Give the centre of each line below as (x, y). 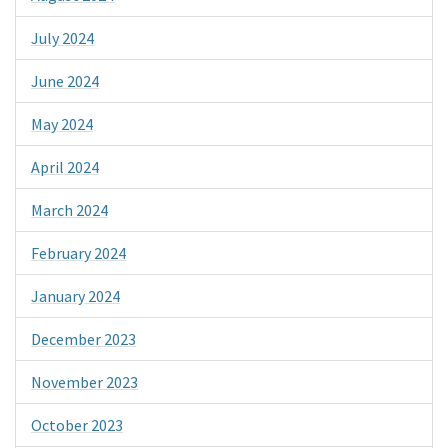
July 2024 (62, 37)
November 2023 (84, 381)
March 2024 (69, 209)
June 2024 (65, 80)
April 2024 (65, 166)
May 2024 (62, 123)
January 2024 (75, 295)
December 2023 (83, 338)
